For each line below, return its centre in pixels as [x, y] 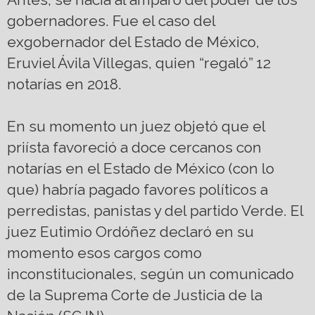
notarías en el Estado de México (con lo [141, 169]
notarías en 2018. [64, 84]
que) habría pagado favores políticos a [137, 190]
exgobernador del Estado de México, [133, 42]
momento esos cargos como [104, 253]
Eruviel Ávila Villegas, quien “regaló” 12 [139, 63]
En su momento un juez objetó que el [136, 127]
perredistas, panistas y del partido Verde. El [155, 211]
